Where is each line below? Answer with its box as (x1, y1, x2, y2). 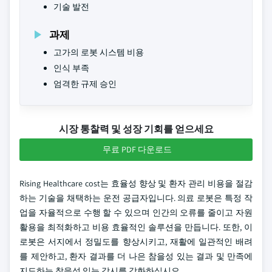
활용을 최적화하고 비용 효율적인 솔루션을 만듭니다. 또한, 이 (19, 222, 253, 233)
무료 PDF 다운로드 (103, 144, 172, 155)
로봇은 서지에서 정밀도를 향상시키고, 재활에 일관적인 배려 (19, 236, 253, 247)
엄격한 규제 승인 (53, 78, 117, 89)
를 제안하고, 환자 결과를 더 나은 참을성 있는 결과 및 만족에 (19, 251, 253, 262)
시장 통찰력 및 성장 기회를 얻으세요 (58, 123, 214, 135)
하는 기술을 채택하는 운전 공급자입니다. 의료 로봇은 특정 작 (19, 192, 253, 203)
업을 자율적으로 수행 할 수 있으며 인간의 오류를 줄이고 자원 (19, 207, 253, 218)
